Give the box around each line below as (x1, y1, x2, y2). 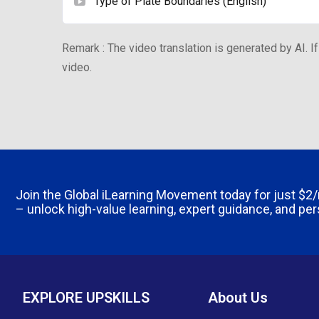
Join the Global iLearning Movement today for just (16, 187, 298, 202)
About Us (208, 288, 268, 306)
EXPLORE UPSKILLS (23, 288, 150, 306)
